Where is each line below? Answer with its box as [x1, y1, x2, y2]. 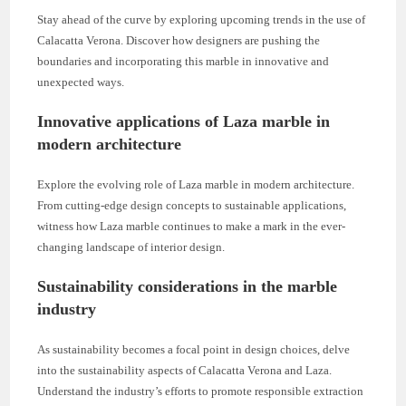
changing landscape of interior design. [37, 239, 226, 254]
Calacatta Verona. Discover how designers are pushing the [37, 33, 321, 47]
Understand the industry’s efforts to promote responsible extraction [37, 383, 364, 398]
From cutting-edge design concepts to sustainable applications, [37, 198, 347, 212]
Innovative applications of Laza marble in [37, 111, 331, 130]
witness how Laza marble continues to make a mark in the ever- [37, 218, 346, 233]
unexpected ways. [37, 74, 125, 89]
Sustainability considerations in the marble [37, 276, 338, 295]
